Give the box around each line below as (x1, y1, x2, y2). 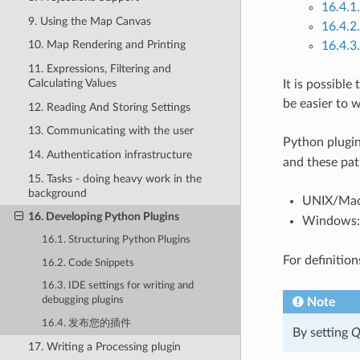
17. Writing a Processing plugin (27, 340, 181, 353)
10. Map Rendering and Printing (27, 39, 186, 51)
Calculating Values (27, 77, 117, 89)
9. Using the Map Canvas (27, 14, 151, 27)
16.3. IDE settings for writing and (42, 280, 194, 292)
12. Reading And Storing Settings (27, 100, 190, 113)
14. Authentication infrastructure (27, 148, 192, 161)
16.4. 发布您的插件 (42, 317, 132, 329)
